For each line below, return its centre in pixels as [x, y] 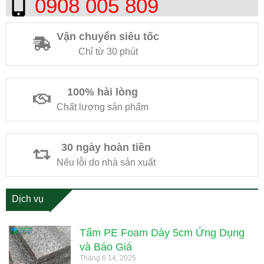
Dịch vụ [28, 199]
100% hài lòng [103, 92]
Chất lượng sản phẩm [103, 106]
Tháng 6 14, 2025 [108, 258]
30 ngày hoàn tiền [106, 147]
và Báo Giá [105, 247]
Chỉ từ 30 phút [108, 51]
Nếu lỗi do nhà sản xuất [106, 162]
